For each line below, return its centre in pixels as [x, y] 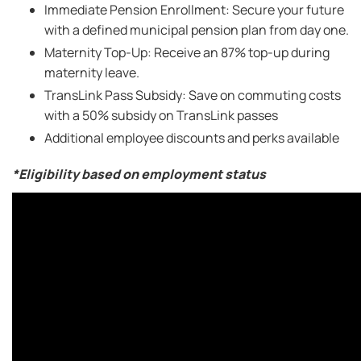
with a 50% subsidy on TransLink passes [161, 115]
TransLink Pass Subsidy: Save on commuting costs [193, 95]
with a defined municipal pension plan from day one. [197, 30]
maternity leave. [92, 73]
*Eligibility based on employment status [139, 174]
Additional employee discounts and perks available [192, 138]
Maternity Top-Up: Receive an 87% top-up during [187, 52]
